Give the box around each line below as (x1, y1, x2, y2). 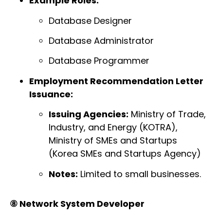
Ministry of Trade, (128, 108, 206, 121)
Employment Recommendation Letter (29, 74, 203, 87)
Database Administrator (49, 34, 154, 47)
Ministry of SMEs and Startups (49, 134, 177, 147)
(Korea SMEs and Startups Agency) (49, 147, 201, 160)
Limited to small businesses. (78, 167, 201, 180)
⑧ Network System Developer (10, 197, 145, 210)
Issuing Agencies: (49, 108, 128, 121)
